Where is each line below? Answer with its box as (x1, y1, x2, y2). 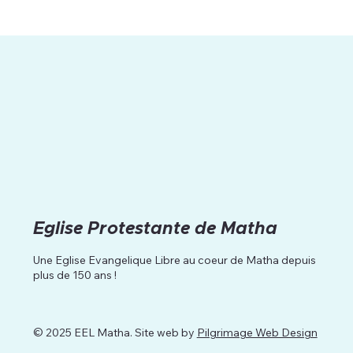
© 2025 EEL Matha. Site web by (32, 325, 197, 340)
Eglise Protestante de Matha (32, 219, 277, 238)
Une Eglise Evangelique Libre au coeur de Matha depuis (32, 252, 316, 267)
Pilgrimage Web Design (196, 325, 318, 340)
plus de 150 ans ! (32, 267, 117, 282)
